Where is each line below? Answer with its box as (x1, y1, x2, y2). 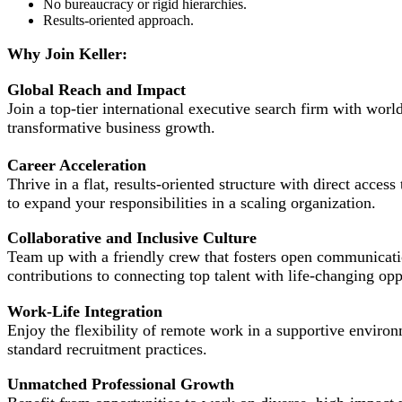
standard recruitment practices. (7, 339, 207, 358)
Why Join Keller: (7, 45, 127, 64)
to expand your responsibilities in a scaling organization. (7, 193, 376, 212)
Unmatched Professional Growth (7, 375, 234, 394)
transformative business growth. (7, 118, 215, 136)
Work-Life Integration (7, 301, 162, 320)
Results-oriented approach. (43, 13, 194, 29)
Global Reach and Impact (7, 80, 186, 99)
